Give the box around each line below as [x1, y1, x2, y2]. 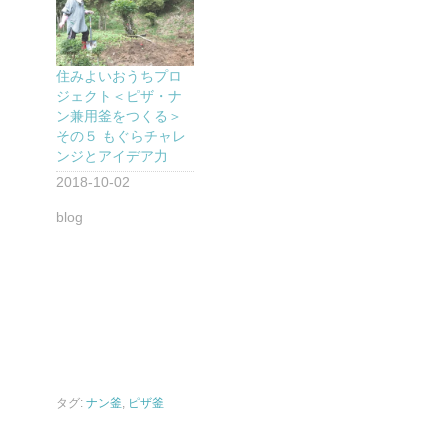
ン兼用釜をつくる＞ [56, 108, 182, 125]
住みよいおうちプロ [56, 68, 182, 85]
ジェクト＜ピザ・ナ [56, 88, 182, 105]
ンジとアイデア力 [56, 148, 168, 165]
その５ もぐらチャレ [56, 128, 186, 145]
